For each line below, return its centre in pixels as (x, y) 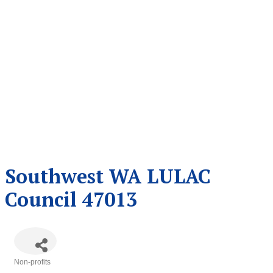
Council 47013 (71, 199)
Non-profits (32, 262)
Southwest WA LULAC (108, 176)
